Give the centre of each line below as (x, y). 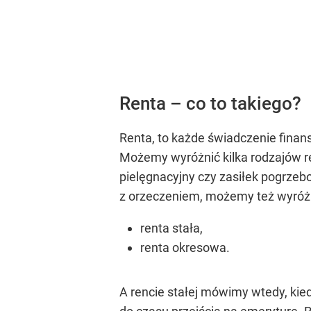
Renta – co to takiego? (210, 103)
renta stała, (171, 228)
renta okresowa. (185, 247)
